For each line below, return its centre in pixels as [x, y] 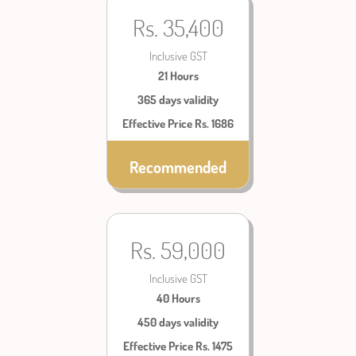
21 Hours [178, 76]
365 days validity [178, 100]
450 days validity [178, 322]
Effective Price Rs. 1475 [178, 346]
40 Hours [178, 298]
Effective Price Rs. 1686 [178, 124]
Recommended [178, 167]
